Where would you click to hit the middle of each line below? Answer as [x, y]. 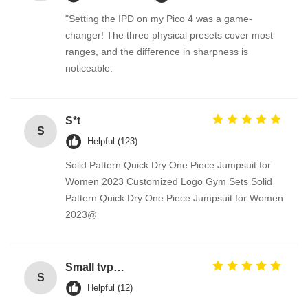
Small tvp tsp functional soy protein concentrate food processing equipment [119, 267]
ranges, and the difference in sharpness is [157, 52]
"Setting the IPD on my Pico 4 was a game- [159, 19]
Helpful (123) [112, 141]
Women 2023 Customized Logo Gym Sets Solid [169, 181]
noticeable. [89, 68]
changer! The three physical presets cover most [169, 35]
